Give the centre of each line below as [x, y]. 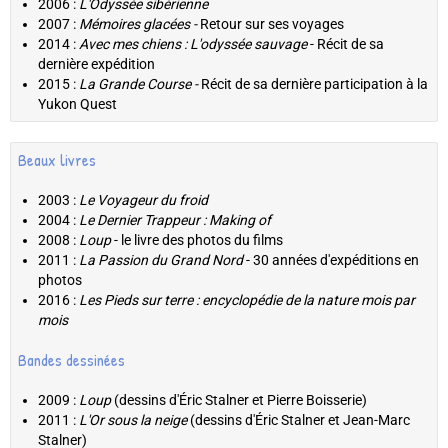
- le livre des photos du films [197, 240]
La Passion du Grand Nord [161, 260]
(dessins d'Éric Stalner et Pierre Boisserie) [239, 400]
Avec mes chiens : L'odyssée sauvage [194, 44]
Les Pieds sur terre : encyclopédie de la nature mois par [247, 300]
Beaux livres [57, 160]
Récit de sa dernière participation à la [313, 84]
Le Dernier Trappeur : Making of [175, 220]
